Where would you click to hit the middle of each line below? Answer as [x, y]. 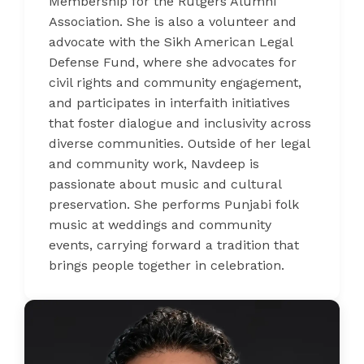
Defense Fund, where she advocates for [173, 63]
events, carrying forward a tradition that [174, 245]
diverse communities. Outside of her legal [179, 144]
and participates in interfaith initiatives [169, 103]
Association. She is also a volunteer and [173, 22]
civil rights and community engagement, [175, 83]
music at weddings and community [160, 225]
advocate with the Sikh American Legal [171, 42]
